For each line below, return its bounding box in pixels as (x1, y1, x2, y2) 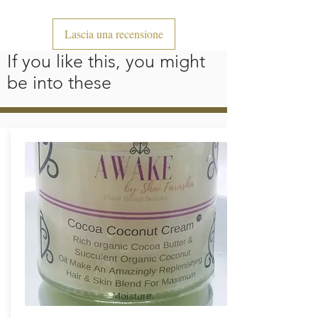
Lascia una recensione (64, 26, 163, 42)
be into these (7, 72, 111, 94)
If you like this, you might (7, 50, 205, 72)
